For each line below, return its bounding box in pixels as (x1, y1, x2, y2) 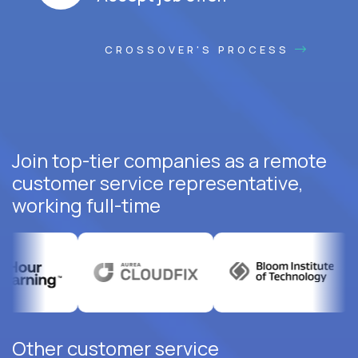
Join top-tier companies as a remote (12, 146, 327, 173)
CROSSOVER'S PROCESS (105, 42, 295, 57)
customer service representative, (12, 169, 304, 196)
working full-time (12, 191, 161, 218)
